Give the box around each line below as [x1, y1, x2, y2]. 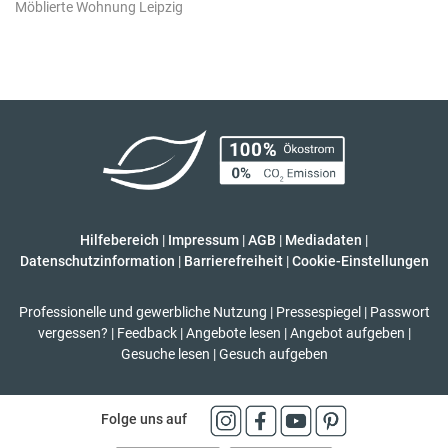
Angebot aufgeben [289, 324, 405, 341]
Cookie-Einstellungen [291, 252, 429, 269]
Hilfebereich [80, 231, 159, 248]
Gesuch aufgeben [218, 345, 328, 362]
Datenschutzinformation [19, 252, 175, 269]
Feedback [116, 324, 177, 341]
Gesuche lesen [120, 345, 210, 362]
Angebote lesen [185, 324, 281, 341]
